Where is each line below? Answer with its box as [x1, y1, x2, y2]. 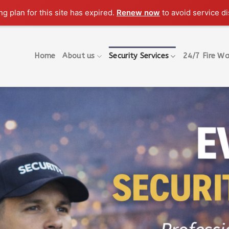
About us [62, 52, 95, 60]
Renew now [117, 8, 161, 17]
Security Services [109, 52, 169, 60]
